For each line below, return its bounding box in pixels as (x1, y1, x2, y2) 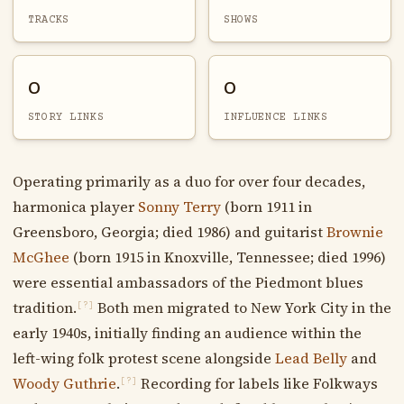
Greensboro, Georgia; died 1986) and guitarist (12, 221, 326, 242)
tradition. (12, 297, 77, 317)
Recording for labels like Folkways (136, 372, 378, 393)
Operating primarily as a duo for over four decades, (12, 170, 365, 191)
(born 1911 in (220, 196, 312, 216)
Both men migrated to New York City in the (93, 297, 391, 317)
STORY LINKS (27, 110, 105, 124)
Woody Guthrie (12, 372, 116, 393)
